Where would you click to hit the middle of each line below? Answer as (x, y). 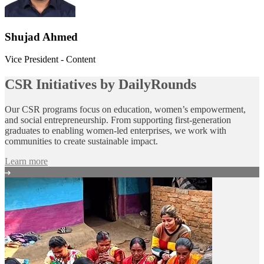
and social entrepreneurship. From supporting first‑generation (118, 120)
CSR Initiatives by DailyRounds (100, 85)
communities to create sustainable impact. (81, 141)
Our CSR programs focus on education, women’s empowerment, (125, 110)
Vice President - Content (50, 60)
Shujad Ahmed (41, 37)
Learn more (26, 161)
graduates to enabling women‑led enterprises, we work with (115, 131)
